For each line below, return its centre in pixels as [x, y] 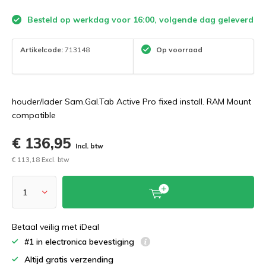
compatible [34, 115]
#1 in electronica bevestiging [80, 242]
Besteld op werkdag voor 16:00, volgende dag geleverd [139, 20]
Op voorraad [178, 49]
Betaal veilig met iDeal [56, 227]
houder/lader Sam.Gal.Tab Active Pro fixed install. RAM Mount [132, 102]
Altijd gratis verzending [69, 259]
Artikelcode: [42, 49]
